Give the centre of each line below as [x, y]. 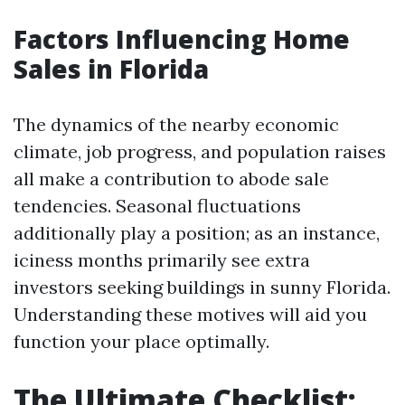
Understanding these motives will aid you [190, 314]
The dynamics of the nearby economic [176, 124]
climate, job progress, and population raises [200, 151]
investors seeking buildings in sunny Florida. [202, 287]
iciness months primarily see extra [162, 260]
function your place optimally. [141, 341]
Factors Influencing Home [182, 39]
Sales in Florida [111, 69]
